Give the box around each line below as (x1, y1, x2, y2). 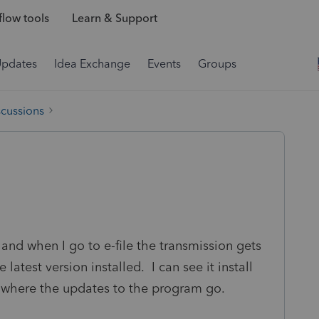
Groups (198, 57, 236, 70)
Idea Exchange (54, 57, 130, 70)
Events (147, 57, 181, 70)
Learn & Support (71, 11, 157, 26)
